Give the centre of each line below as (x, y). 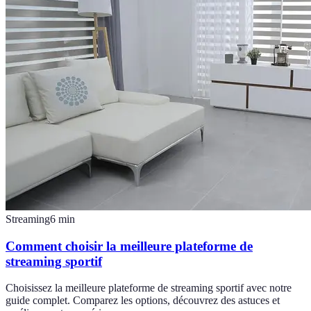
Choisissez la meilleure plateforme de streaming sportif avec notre (149, 288)
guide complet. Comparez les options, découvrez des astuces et (143, 301)
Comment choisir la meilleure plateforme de (129, 246)
